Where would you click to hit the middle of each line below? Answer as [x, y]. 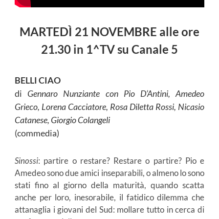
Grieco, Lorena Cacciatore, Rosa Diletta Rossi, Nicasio [109, 107]
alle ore [179, 32]
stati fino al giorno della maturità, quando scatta [109, 185]
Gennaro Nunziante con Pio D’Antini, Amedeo [116, 94]
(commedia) [37, 133]
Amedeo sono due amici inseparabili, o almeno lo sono [109, 173]
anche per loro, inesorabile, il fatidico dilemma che [109, 197]
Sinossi [26, 161]
